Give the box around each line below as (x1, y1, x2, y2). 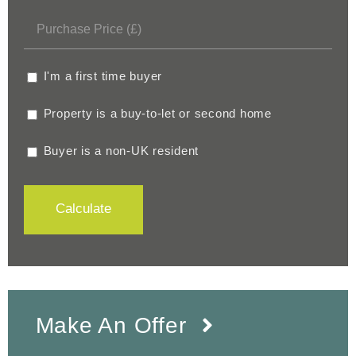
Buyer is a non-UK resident (39, 144, 199, 158)
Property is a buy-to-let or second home (39, 106, 272, 121)
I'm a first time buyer (39, 69, 163, 83)
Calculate (55, 201, 111, 217)
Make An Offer (35, 313, 187, 339)
